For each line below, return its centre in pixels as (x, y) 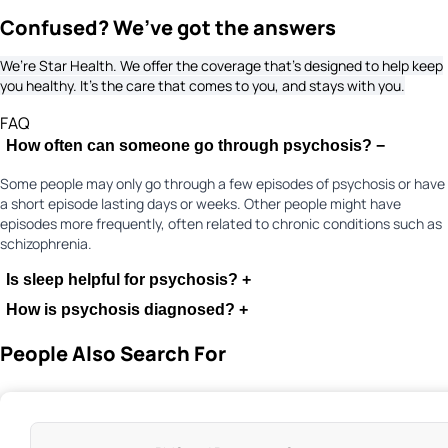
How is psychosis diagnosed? (120, 310)
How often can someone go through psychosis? (189, 146)
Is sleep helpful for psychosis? (122, 280)
